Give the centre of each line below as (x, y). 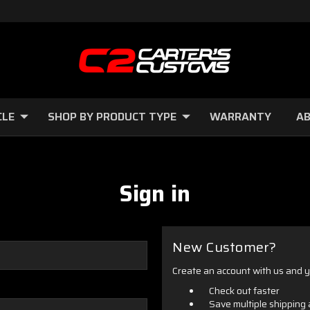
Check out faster (245, 291)
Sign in (155, 194)
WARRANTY (240, 117)
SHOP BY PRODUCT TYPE (112, 117)
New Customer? (225, 247)
